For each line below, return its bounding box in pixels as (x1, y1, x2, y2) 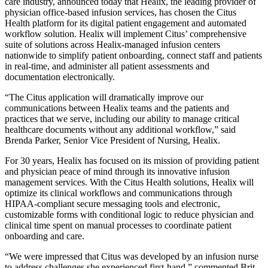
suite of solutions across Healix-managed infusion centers (5, 39, 220, 50)
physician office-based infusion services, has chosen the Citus (5, 7, 236, 17)
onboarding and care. (5, 230, 84, 241)
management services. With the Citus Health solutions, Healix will (5, 176, 254, 187)
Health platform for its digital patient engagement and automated (5, 17, 246, 28)
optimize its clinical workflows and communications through (5, 187, 232, 198)
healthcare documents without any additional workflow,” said (5, 124, 236, 135)
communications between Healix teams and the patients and (5, 102, 229, 113)
